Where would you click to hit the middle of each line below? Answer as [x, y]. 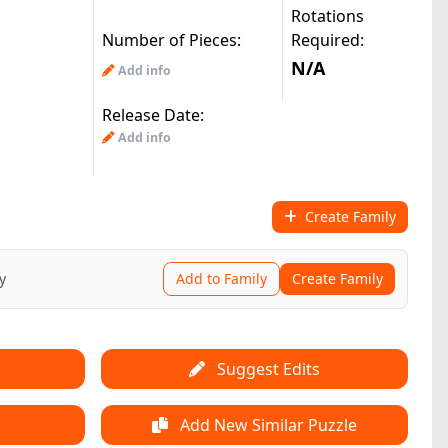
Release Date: [153, 115]
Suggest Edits [266, 369]
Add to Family [221, 278]
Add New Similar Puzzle [266, 425]
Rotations [327, 16]
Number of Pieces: [171, 40]
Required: [327, 40]
